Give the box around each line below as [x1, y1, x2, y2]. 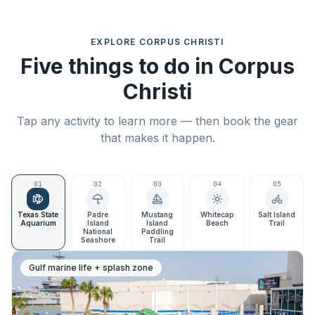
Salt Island [258, 210, 296, 219]
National [83, 227, 113, 236]
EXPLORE [91, 37, 139, 47]
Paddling [141, 227, 174, 236]
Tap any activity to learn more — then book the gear [17, 114, 298, 128]
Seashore [80, 236, 115, 244]
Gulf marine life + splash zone [29, 262, 153, 273]
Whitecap [200, 210, 234, 219]
